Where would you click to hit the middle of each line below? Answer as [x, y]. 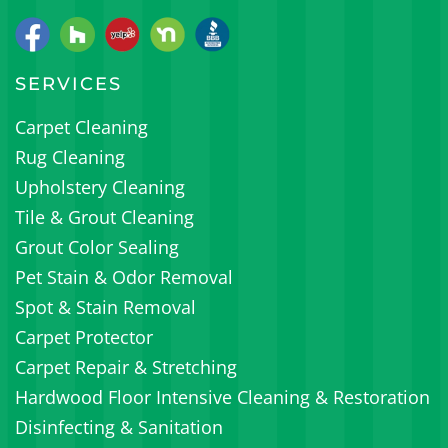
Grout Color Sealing [97, 246]
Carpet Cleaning [81, 126]
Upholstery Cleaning [100, 186]
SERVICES [68, 83]
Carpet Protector [84, 336]
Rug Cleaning [70, 156]
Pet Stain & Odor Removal [124, 276]
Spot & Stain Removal [105, 306]
